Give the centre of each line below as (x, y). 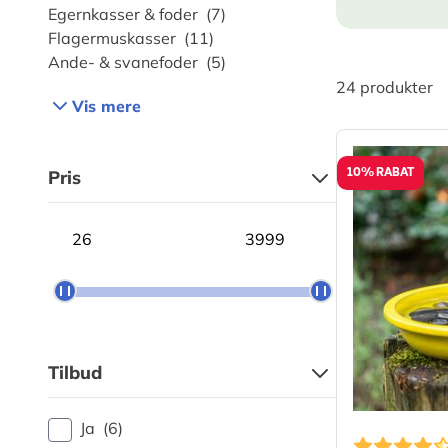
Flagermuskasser (112, 38)
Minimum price (101, 226)
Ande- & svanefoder (123, 62)
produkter (394, 87)
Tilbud (75, 372)
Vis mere (106, 106)
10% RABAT (380, 173)
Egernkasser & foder (123, 14)
